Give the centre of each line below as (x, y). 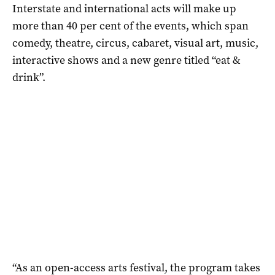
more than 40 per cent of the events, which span (130, 25)
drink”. (29, 77)
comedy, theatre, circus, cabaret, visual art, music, (135, 43)
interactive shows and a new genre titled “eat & (126, 60)
